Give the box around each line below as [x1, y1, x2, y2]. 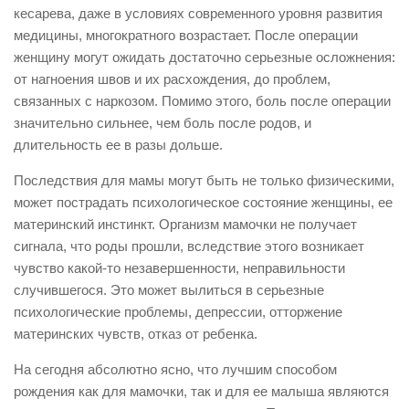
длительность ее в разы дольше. [14, 137, 223, 152]
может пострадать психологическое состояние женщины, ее [14, 194, 393, 210]
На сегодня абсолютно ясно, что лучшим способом [14, 362, 337, 377]
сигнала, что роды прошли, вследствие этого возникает [14, 238, 364, 254]
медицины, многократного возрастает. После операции [14, 27, 358, 43]
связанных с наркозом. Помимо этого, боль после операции [14, 93, 391, 109]
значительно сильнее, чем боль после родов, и [14, 115, 311, 131]
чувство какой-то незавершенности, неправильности [14, 260, 345, 276]
